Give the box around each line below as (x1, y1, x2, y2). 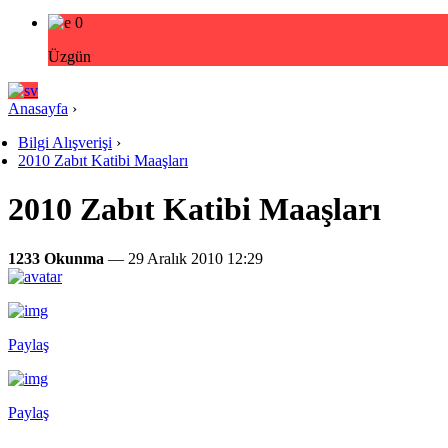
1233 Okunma (8, 249, 104, 267)
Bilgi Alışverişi (18, 134, 112, 151)
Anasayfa (8, 100, 68, 117)
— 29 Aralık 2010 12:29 (104, 249, 263, 267)
